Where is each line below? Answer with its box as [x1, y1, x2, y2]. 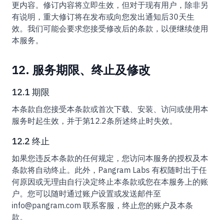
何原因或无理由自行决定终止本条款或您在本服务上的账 [12, 177, 208, 187]
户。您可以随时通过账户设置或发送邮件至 [12, 189, 161, 198]
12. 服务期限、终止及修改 [12, 62, 150, 78]
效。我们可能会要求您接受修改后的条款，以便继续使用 [12, 24, 208, 33]
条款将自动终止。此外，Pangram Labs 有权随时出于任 [12, 165, 207, 175]
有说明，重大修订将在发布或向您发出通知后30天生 [12, 12, 194, 22]
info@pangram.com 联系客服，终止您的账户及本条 [12, 200, 193, 210]
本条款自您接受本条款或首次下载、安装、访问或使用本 [12, 104, 208, 114]
